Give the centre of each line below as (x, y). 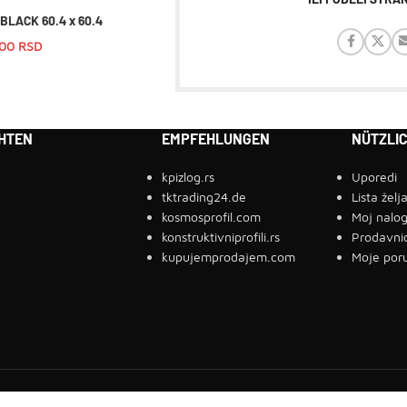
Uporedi (374, 176)
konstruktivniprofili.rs (220, 236)
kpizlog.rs (188, 176)
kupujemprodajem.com (228, 256)
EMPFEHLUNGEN (215, 138)
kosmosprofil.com (211, 216)
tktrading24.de (203, 196)
